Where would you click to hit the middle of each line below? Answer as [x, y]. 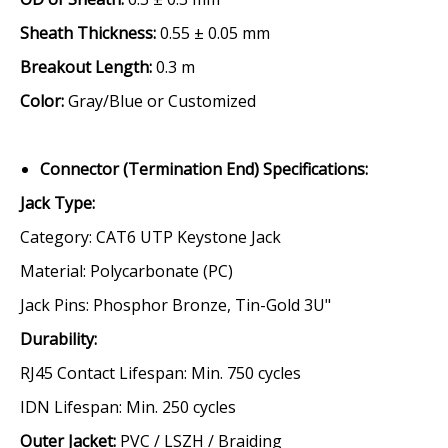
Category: [56, 237]
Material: [53, 271]
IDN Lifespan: [71, 407]
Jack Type [56, 203]
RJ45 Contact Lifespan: [103, 373]
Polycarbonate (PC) [159, 271]
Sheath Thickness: [88, 33]
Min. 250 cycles [179, 407]
